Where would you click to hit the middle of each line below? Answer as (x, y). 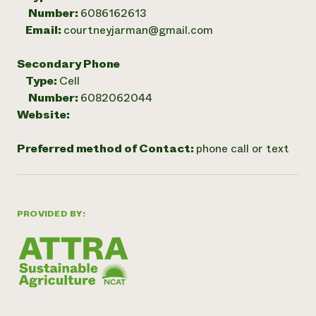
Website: (43, 115)
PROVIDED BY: (51, 214)
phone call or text (243, 148)
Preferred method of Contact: (107, 148)
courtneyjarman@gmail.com (138, 30)
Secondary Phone (68, 64)
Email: (40, 30)
